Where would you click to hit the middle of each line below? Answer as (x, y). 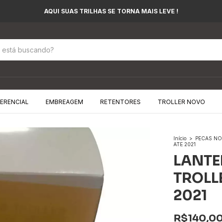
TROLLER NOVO (181, 102)
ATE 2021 (185, 144)
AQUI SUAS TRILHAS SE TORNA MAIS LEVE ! (111, 11)
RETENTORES (120, 102)
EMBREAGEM (64, 102)
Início (180, 138)
